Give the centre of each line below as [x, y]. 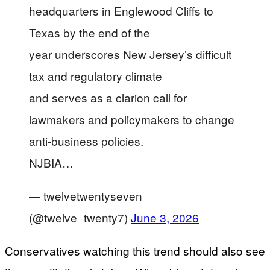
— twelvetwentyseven [86, 195]
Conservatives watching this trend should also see [135, 250]
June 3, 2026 [165, 217]
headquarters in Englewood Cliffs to [121, 10]
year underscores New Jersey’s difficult [130, 54]
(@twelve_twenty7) [80, 217]
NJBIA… [51, 162]
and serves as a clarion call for [108, 97]
